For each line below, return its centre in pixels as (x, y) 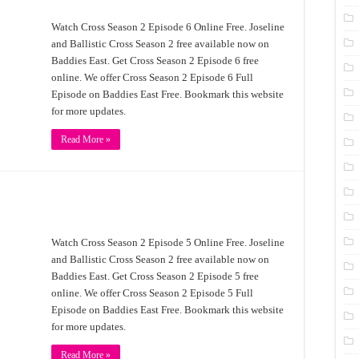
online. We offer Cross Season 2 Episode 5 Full (152, 293)
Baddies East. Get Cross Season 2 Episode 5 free (155, 276)
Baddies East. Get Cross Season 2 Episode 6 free (155, 61)
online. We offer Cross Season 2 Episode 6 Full (152, 77)
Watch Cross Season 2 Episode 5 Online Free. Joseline (168, 242)
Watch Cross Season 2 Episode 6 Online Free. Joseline (168, 27)
